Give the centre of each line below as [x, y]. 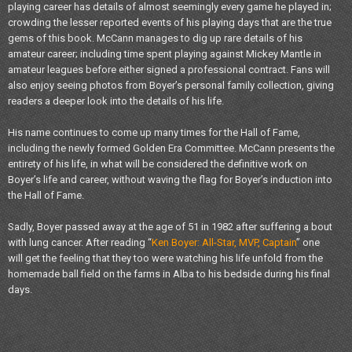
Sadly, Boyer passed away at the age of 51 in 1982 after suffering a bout [170, 226]
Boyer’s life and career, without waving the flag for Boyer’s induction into [170, 179]
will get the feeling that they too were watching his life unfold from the [165, 258]
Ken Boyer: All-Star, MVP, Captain [224, 242]
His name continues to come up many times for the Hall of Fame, [154, 132]
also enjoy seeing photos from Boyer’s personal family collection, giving [171, 85]
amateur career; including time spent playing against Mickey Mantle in [165, 53]
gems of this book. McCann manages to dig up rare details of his [155, 38]
